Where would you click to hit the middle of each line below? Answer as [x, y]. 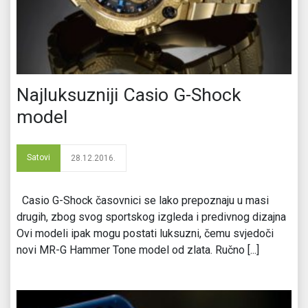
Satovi [38, 157]
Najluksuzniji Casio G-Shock [129, 95]
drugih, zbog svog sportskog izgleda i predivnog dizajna [151, 217]
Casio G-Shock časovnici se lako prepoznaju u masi [143, 200]
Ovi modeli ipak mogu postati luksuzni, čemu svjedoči [145, 233]
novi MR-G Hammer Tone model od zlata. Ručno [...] [138, 250]
